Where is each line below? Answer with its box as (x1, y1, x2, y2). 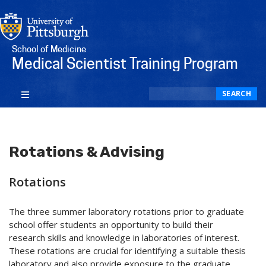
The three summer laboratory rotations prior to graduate (9, 205, 244, 218)
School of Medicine (12, 43, 86, 55)
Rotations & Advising (9, 143, 164, 161)
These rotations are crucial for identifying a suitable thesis (9, 245, 246, 257)
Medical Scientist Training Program (12, 54, 238, 72)
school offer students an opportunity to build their (9, 218, 213, 231)
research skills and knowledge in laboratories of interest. (9, 232, 239, 244)
